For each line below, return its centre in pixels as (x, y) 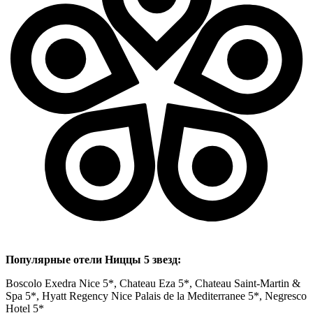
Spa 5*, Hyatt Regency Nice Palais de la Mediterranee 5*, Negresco (156, 296)
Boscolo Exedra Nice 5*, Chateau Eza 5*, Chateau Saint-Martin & (153, 283)
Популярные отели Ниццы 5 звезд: (93, 259)
